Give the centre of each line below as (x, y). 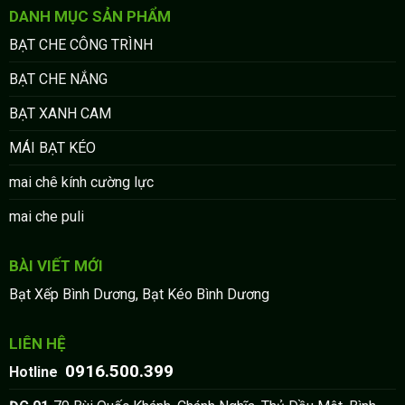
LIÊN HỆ (37, 343)
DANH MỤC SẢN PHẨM (89, 16)
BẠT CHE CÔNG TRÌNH (80, 44)
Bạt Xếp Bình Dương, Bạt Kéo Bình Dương (139, 294)
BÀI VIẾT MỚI (56, 265)
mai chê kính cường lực (81, 182)
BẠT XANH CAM (60, 113)
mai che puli (46, 216)
